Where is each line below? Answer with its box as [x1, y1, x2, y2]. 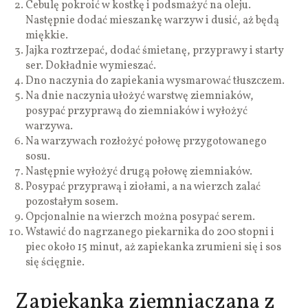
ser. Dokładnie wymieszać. [25, 58, 157, 74]
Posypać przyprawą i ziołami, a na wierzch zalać [25, 179, 261, 195]
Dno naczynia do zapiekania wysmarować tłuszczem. [25, 73, 285, 89]
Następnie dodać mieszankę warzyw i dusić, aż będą [25, 12, 280, 28]
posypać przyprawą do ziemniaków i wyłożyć [25, 103, 248, 119]
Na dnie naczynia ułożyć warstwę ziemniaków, [25, 88, 254, 104]
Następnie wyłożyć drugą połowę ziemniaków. [25, 164, 253, 179]
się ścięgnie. [25, 254, 85, 270]
